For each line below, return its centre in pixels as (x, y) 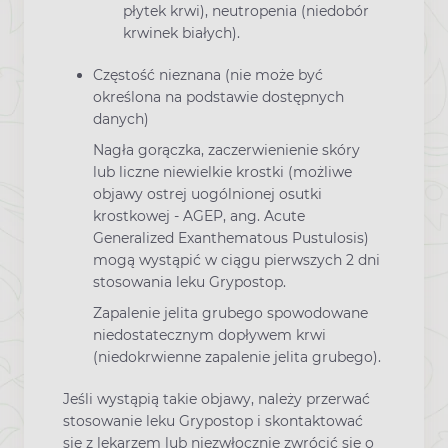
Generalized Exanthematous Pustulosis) (231, 237)
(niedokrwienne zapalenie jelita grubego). (237, 357)
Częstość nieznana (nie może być (208, 74)
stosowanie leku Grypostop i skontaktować (213, 421)
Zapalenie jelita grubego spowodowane (230, 313)
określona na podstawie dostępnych (218, 96)
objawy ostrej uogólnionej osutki (207, 193)
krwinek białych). (181, 32)
